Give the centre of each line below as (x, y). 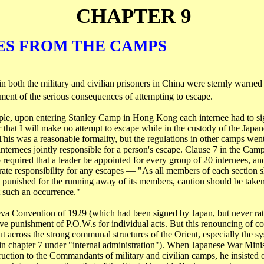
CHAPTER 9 (133, 16)
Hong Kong (155, 118)
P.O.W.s (81, 224)
